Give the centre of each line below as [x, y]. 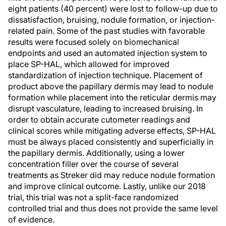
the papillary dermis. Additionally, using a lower [96, 153]
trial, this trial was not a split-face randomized [93, 197]
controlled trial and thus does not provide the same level [113, 208]
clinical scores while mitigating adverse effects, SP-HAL [112, 131]
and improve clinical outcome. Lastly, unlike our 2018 [107, 186]
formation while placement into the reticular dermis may [112, 97]
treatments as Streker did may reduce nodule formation [111, 175]
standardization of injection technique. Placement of [105, 75]
